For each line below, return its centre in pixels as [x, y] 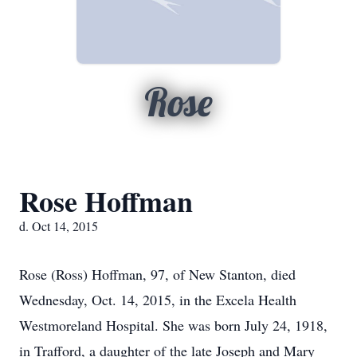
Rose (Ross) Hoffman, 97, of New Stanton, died [157, 274]
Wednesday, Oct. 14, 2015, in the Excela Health [158, 300]
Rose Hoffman [106, 201]
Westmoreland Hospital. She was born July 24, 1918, [173, 325]
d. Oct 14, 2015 [59, 226]
